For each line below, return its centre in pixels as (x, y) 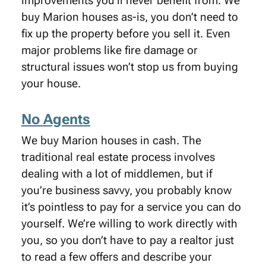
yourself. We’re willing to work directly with (129, 223)
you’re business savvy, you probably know (126, 190)
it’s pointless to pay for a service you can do (131, 207)
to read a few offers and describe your (116, 256)
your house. (51, 83)
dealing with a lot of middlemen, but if (117, 173)
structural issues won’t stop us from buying (129, 66)
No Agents (56, 119)
